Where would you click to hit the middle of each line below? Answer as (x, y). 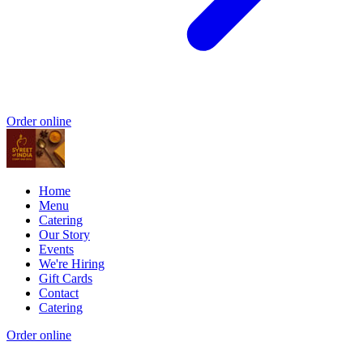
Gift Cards (66, 278)
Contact (59, 293)
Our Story (64, 234)
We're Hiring (72, 263)
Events (56, 249)
